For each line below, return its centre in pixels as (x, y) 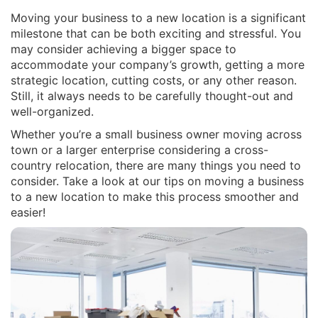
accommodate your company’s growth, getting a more (158, 65)
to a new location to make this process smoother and (155, 197)
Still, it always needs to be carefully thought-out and (152, 96)
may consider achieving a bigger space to (124, 49)
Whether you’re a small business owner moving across (156, 134)
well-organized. (52, 111)
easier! (28, 212)
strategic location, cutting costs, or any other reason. (154, 80)
